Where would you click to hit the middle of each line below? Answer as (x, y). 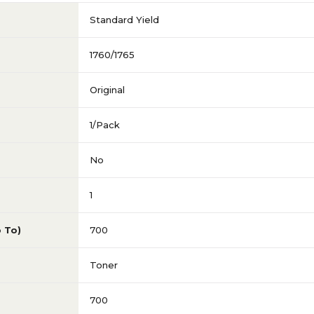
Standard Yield (124, 20)
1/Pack (105, 125)
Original (107, 90)
